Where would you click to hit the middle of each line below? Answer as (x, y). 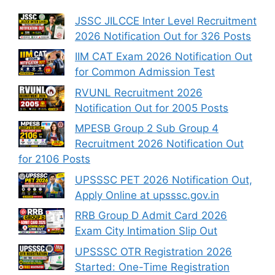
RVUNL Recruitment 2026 (139, 92)
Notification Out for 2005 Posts (152, 108)
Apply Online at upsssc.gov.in (147, 195)
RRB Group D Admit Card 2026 (151, 216)
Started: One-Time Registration (152, 267)
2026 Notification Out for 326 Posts (163, 36)
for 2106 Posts (54, 159)
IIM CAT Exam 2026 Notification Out (164, 57)
